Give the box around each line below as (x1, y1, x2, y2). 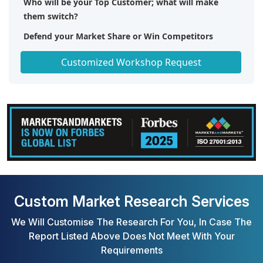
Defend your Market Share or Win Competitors (23, 30, 213, 42)
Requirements (100, 244, 163, 256)
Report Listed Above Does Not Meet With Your (28, 230, 235, 242)
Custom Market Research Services (14, 192, 249, 210)
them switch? (23, 10, 78, 22)
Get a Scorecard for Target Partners (23, 50, 166, 62)
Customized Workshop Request (60, 55, 201, 69)
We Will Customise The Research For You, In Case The (11, 215, 252, 228)
